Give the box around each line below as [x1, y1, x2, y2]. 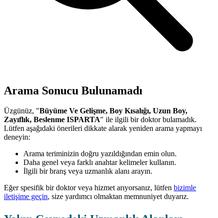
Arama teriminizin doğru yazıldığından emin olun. [23, 149, 177, 158]
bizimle [174, 183, 196, 192]
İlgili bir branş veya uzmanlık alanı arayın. [23, 167, 152, 176]
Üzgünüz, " [4, 107, 39, 115]
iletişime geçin [4, 192, 48, 201]
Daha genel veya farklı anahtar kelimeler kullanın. [23, 158, 176, 167]
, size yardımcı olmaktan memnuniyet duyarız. [48, 192, 189, 201]
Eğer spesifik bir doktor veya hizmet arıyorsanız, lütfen [4, 183, 174, 192]
